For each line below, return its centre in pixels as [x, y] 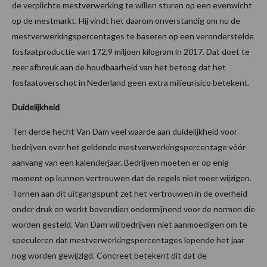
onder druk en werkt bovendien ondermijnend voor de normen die [133, 209]
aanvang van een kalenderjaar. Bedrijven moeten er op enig [120, 162]
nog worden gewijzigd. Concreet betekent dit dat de [109, 255]
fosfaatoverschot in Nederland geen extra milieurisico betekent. [131, 82]
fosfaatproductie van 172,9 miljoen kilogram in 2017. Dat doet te [131, 51]
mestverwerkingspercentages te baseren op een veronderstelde [133, 36]
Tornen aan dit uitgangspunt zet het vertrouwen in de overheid [130, 193]
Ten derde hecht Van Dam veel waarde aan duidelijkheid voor [125, 131]
